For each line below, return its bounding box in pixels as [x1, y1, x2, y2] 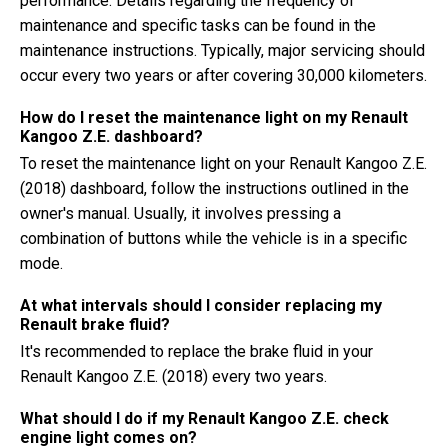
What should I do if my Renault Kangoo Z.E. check [20, 409, 389, 428]
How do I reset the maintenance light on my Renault [20, 108, 408, 127]
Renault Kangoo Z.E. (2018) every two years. [20, 367, 327, 386]
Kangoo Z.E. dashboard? [20, 127, 203, 146]
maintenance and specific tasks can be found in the [20, 16, 376, 35]
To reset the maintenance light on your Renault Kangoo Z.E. [20, 154, 427, 173]
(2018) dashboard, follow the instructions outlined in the [20, 179, 409, 198]
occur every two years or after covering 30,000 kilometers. [20, 66, 427, 85]
